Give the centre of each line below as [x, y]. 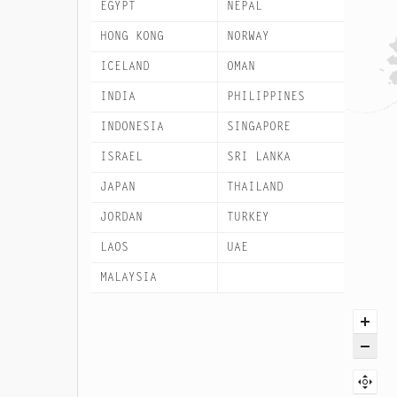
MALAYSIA [128, 277]
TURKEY [248, 217]
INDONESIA [132, 127]
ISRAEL [121, 157]
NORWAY [248, 36]
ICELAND [125, 66]
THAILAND [255, 187]
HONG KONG [132, 36]
